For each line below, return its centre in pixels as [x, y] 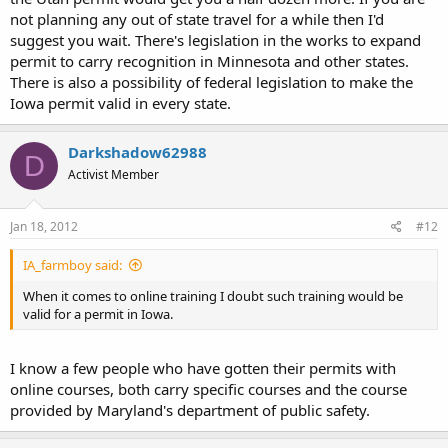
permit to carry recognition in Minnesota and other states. [209, 61]
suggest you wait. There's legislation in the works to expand [215, 40]
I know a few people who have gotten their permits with [203, 368]
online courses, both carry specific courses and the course [208, 389]
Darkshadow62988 [137, 152]
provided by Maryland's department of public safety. [190, 410]
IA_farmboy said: [72, 264]
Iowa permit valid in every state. [120, 103]
